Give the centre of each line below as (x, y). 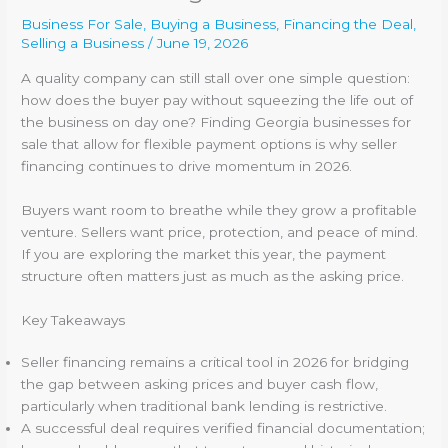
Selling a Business (83, 43)
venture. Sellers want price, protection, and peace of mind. (220, 231)
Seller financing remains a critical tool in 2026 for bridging (215, 361)
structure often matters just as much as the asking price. (213, 275)
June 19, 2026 (203, 43)
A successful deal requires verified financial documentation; (223, 427)
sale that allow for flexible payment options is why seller (209, 143)
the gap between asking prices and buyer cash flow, (200, 383)
